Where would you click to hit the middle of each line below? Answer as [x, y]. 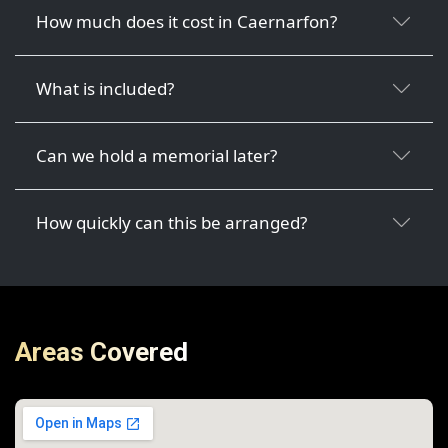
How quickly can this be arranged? [172, 222]
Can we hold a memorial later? [157, 155]
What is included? [105, 88]
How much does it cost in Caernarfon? [187, 21]
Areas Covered [101, 352]
